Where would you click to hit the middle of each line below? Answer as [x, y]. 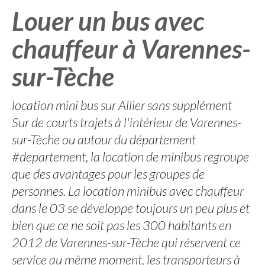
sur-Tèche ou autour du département [104, 139]
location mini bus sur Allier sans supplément [122, 105]
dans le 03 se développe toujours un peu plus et [131, 208]
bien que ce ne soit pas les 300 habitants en [122, 225]
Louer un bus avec [108, 21]
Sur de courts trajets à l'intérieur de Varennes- [127, 122]
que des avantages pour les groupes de [108, 174]
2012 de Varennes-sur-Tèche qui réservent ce [126, 242]
